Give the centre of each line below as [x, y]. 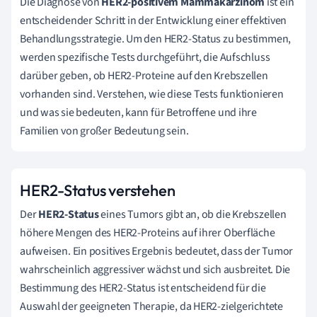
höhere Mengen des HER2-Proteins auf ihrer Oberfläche [148, 232]
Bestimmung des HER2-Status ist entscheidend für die [143, 288]
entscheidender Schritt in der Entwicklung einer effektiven [154, 20]
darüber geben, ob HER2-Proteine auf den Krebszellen [144, 75]
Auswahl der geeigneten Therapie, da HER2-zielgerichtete [151, 306]
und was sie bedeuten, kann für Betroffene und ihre [138, 112]
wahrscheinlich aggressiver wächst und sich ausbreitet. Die [155, 269]
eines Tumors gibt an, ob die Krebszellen [192, 214]
